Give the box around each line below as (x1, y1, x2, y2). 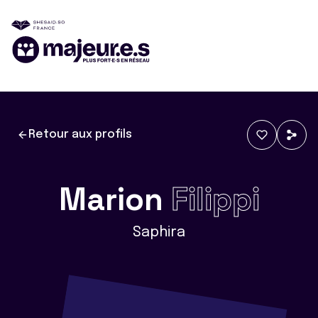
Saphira (133, 225, 185, 240)
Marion (58, 180, 171, 219)
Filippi (170, 180, 260, 219)
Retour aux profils (28, 128, 132, 141)
